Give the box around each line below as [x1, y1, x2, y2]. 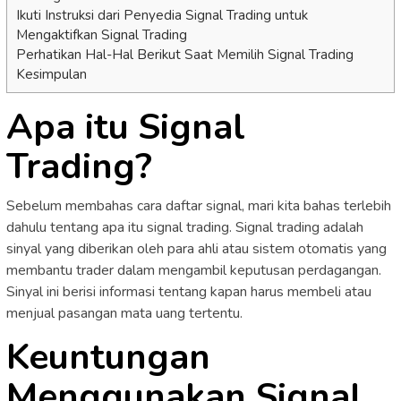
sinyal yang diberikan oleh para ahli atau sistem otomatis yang [6, 238, 387, 259]
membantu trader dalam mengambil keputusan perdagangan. [6, 260, 381, 280]
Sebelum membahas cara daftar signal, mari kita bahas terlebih [6, 195, 391, 216]
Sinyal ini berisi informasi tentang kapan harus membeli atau [6, 281, 371, 302]
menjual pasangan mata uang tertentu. [6, 303, 243, 323]
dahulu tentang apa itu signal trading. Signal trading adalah [6, 217, 363, 237]
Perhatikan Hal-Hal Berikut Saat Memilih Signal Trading [16, 45, 354, 64]
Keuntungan [6, 332, 210, 381]
